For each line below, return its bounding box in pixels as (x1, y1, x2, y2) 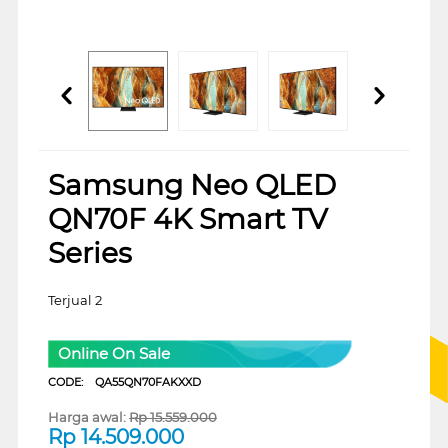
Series (47, 235, 132, 270)
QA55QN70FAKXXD (94, 375, 201, 390)
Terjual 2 (47, 291, 102, 308)
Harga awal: (47, 409, 126, 426)
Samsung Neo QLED (47, 167, 336, 202)
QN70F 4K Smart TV (47, 201, 328, 236)
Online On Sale (57, 344, 170, 364)
